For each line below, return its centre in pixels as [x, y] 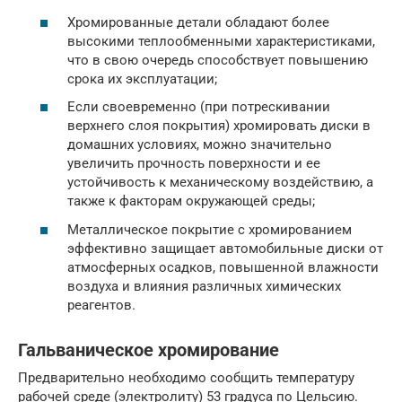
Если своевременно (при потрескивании [199, 107]
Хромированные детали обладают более [198, 22]
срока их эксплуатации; [142, 79]
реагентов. [101, 305]
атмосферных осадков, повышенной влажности [223, 267]
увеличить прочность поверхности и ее [194, 163]
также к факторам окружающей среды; [191, 201]
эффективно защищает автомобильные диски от [225, 248]
